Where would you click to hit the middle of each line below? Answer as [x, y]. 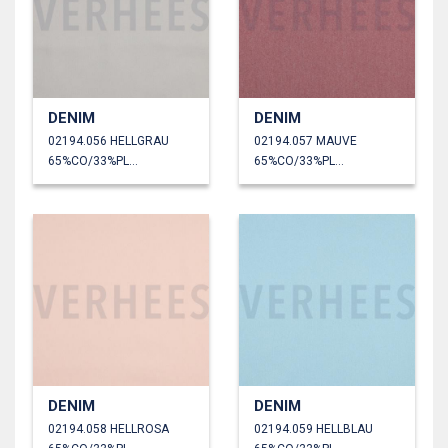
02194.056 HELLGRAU [108, 140]
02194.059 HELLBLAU [313, 428]
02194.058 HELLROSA [108, 428]
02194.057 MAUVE [305, 140]
